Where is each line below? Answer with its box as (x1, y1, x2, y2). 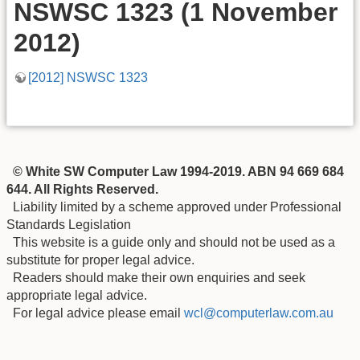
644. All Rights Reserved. (6, 182, 158, 196)
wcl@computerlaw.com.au (184, 305, 333, 320)
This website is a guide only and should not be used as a (6, 235, 335, 249)
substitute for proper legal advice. (6, 252, 194, 267)
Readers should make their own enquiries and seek (6, 270, 305, 284)
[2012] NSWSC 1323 (28, 70, 148, 84)
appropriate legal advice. (6, 288, 147, 302)
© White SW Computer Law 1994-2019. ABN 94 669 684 (6, 164, 344, 178)
